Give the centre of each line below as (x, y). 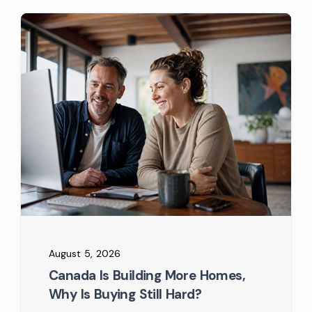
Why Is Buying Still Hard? (125, 294)
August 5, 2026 (85, 253)
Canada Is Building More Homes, (147, 275)
